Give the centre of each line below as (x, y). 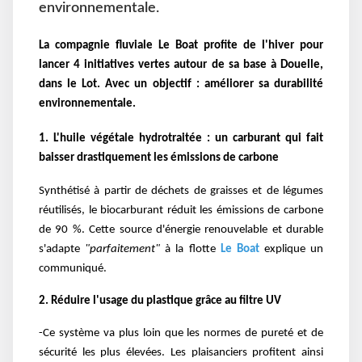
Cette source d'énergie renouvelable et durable (206, 229)
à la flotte (188, 249)
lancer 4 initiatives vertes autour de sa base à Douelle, (181, 65)
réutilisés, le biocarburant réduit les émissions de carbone (181, 210)
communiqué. (74, 268)
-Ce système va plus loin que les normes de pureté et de (181, 334)
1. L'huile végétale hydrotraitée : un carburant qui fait (181, 139)
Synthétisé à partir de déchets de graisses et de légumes (181, 191)
